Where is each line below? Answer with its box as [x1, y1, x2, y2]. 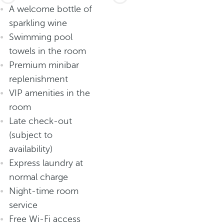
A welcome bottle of [9, 4, 92, 14]
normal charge [9, 172, 70, 182]
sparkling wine [9, 18, 69, 28]
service [9, 200, 40, 210]
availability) [9, 144, 55, 154]
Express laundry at [9, 158, 83, 168]
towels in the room [9, 46, 88, 56]
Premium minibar [9, 60, 79, 70]
